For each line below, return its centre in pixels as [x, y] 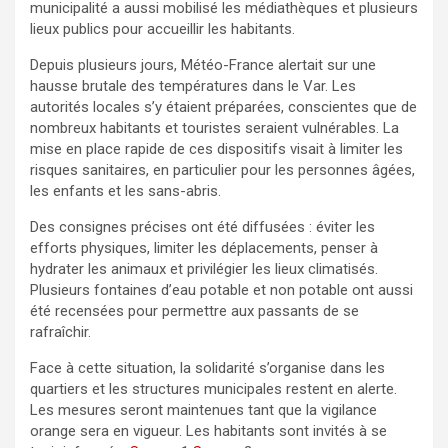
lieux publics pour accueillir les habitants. [162, 28]
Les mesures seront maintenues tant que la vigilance [203, 409]
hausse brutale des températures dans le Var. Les [193, 85]
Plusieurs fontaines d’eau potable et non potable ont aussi [221, 289]
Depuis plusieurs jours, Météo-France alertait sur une [203, 64]
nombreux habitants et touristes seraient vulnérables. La [214, 127]
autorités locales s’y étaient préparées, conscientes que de [223, 106]
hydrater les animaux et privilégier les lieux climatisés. [204, 268]
